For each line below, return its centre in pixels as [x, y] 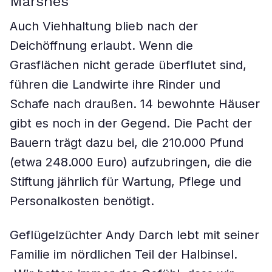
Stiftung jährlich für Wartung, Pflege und [125, 182]
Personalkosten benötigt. [82, 201]
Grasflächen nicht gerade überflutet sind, [128, 65]
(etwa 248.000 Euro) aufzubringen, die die [131, 162]
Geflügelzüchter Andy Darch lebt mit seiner [134, 235]
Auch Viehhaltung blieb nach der [104, 26]
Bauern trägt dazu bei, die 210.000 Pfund [127, 143]
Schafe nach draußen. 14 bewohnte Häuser [135, 104]
